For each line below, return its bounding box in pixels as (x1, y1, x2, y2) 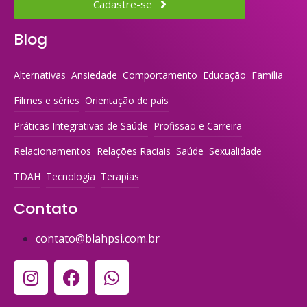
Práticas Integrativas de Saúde (14, 119, 148, 133)
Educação (203, 69, 246, 82)
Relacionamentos (14, 145, 91, 158)
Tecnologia (46, 170, 95, 184)
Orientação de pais (85, 94, 169, 108)
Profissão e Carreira (153, 119, 242, 133)
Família (251, 69, 283, 82)
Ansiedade (71, 69, 117, 82)
